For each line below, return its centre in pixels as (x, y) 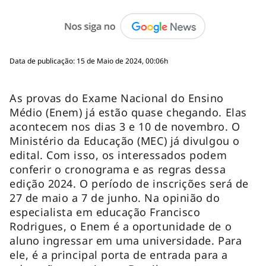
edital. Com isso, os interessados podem (118, 155)
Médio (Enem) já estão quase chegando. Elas (128, 112)
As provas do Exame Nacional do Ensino (117, 98)
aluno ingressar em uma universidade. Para (126, 240)
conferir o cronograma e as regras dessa (118, 169)
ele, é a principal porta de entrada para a (119, 254)
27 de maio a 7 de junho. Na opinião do (115, 197)
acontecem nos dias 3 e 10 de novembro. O (125, 126)
